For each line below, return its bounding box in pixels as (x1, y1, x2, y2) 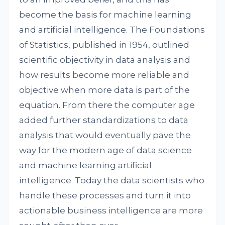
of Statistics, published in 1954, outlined (19, 40, 190, 50)
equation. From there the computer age (19, 100, 195, 110)
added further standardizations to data (19, 115, 189, 125)
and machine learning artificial (19, 160, 152, 170)
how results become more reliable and (19, 70, 190, 80)
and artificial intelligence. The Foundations (19, 25, 205, 35)
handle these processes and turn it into (19, 190, 191, 200)
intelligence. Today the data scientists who (19, 175, 205, 185)
